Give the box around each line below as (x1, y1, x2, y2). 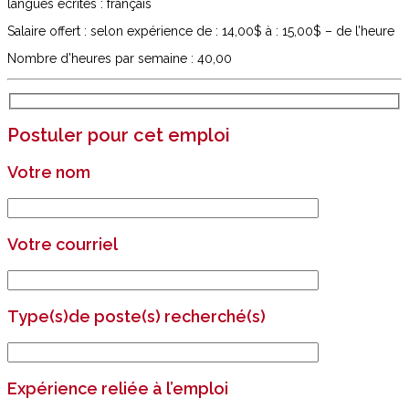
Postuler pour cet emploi (7, 124, 230, 147)
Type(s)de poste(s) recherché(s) (7, 307, 266, 327)
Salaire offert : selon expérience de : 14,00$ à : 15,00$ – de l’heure (7, 23, 394, 38)
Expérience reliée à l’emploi (7, 379, 228, 399)
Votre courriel (7, 235, 118, 255)
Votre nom (7, 163, 90, 183)
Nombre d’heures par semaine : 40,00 (7, 50, 232, 66)
